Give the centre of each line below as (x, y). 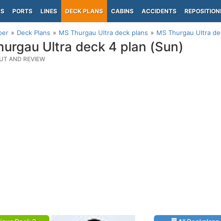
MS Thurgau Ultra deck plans (103, 33)
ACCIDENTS (159, 11)
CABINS (122, 11)
